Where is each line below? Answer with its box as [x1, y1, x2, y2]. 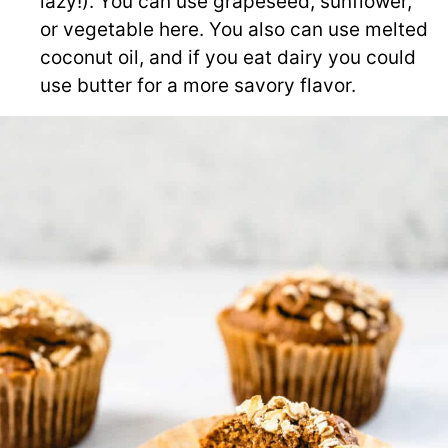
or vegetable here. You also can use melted [40, 17, 428, 41]
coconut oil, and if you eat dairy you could [40, 45, 416, 69]
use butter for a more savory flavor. [40, 73, 356, 97]
